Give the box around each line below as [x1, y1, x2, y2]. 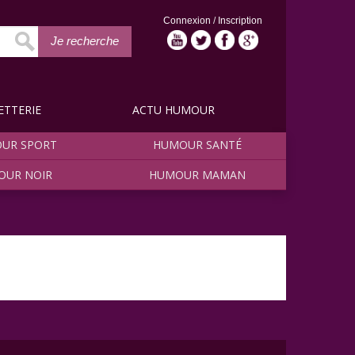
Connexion [163, 15, 213, 26]
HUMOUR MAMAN [149, 167, 246, 182]
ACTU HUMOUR [132, 102, 215, 117]
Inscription [218, 15, 262, 26]
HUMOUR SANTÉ [153, 137, 242, 152]
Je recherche [51, 33, 119, 48]
